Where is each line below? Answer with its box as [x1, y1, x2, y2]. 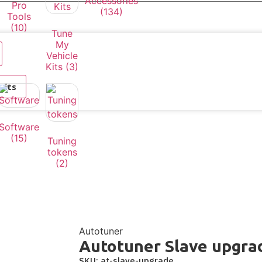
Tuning [47, 135, 77, 147]
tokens [47, 146, 77, 158]
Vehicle [46, 50, 78, 61]
